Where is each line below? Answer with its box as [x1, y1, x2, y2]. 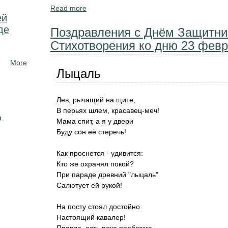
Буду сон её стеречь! [56, 128, 126, 136]
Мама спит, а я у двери [56, 117, 133, 125]
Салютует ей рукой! [56, 181, 122, 189]
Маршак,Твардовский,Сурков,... [87, 15, 191, 23]
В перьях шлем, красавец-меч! [56, 106, 159, 115]
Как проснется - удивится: [56, 149, 143, 157]
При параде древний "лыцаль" [56, 170, 158, 179]
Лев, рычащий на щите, [56, 96, 135, 104]
